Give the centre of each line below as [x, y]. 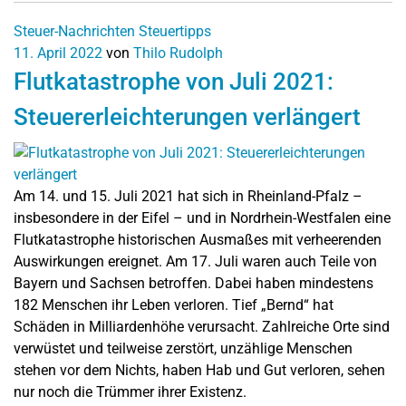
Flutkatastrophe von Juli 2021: [174, 82]
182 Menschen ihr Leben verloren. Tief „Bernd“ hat [174, 305]
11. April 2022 [58, 53]
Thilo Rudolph [178, 53]
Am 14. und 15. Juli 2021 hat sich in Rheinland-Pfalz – [188, 196]
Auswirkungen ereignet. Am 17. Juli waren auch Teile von [195, 261]
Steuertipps [175, 31]
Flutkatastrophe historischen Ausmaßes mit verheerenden [198, 240]
